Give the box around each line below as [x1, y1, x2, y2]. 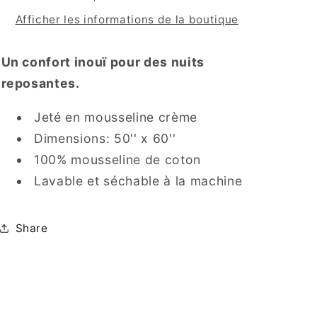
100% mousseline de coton [34, 151, 201, 167]
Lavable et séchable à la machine [34, 173, 243, 188]
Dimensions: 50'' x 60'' [34, 130, 176, 146]
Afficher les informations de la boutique [15, 12, 238, 26]
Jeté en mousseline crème [34, 109, 197, 125]
